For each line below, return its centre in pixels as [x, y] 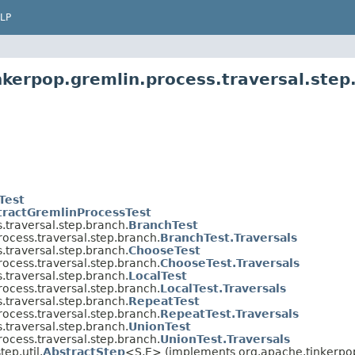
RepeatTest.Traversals [229, 314]
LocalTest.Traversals [223, 289]
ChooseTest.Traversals [230, 263]
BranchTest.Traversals [229, 238]
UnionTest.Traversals [225, 340]
